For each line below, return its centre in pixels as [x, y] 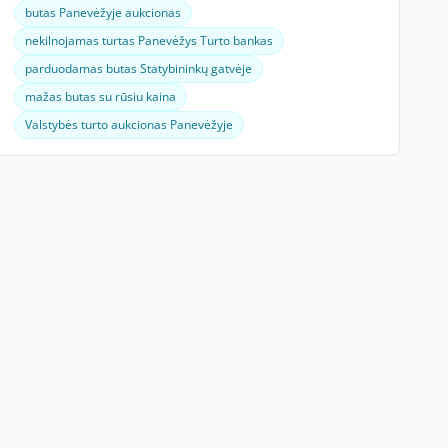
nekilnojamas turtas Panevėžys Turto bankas [148, 40]
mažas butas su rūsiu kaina [100, 96]
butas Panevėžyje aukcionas [102, 12]
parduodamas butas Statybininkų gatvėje [138, 68]
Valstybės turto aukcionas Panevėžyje [128, 124]
